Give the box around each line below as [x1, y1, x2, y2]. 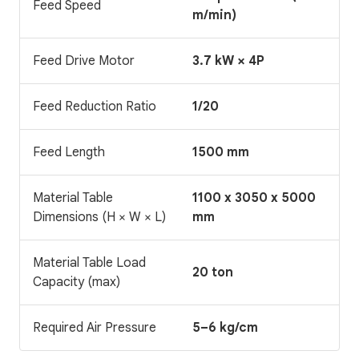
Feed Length [33, 143, 105, 160]
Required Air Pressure [33, 319, 156, 336]
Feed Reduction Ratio [33, 98, 156, 115]
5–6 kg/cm [192, 319, 258, 336]
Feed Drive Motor [33, 52, 135, 69]
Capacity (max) [33, 273, 120, 290]
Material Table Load [33, 254, 146, 271]
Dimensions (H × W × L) [33, 208, 166, 225]
